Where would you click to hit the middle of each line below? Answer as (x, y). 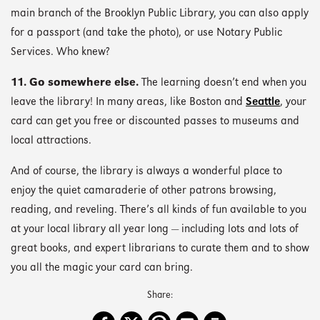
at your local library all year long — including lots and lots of (155, 230)
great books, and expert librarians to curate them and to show (160, 249)
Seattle (263, 103)
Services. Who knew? (60, 52)
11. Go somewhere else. (75, 84)
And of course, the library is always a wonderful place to (146, 172)
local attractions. (51, 141)
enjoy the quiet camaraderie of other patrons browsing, (144, 191)
